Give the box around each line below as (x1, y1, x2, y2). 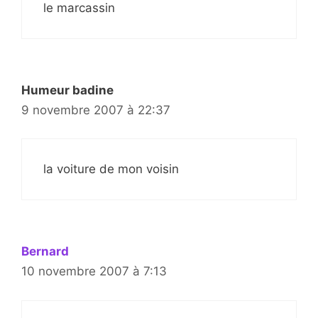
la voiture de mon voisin (43, 162, 179, 177)
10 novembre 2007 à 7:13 (21, 264, 167, 279)
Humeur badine (21, 82, 114, 97)
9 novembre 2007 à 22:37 (21, 102, 170, 117)
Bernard (21, 244, 69, 259)
